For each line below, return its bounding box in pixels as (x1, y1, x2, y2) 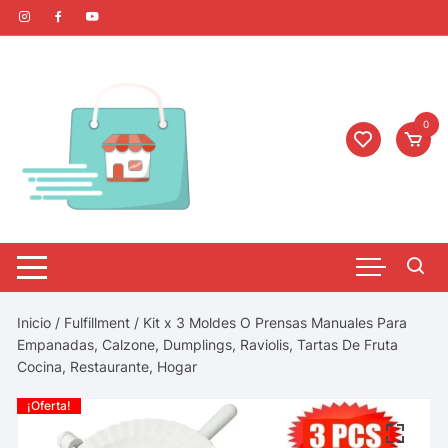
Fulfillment (64, 313, 131, 331)
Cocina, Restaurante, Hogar (17, 357, 198, 375)
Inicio (17, 313, 52, 331)
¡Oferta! (27, 397, 72, 413)
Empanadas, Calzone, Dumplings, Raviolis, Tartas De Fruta (17, 335, 399, 353)
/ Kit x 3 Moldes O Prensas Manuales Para (130, 313, 408, 331)
